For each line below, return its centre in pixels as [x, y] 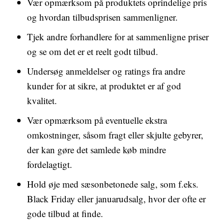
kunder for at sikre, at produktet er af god [104, 86]
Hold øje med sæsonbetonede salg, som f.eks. [113, 184]
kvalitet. [42, 100]
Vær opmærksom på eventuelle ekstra [97, 120]
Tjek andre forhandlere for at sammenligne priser [118, 37]
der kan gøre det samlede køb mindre [96, 150]
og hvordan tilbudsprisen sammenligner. [102, 17]
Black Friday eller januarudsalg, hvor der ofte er [116, 199]
